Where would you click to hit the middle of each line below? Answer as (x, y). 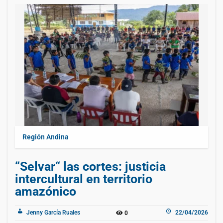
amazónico (46, 191)
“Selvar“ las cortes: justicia (90, 166)
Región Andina (46, 137)
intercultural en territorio (84, 179)
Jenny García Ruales (53, 212)
